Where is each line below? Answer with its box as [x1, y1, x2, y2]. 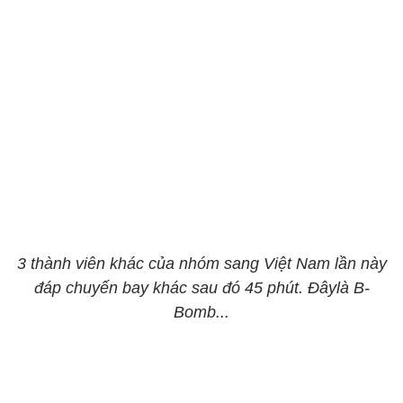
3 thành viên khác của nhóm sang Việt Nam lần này [16, 255, 387, 273]
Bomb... [174, 303, 229, 321]
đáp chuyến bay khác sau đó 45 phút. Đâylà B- [33, 279, 370, 297]
